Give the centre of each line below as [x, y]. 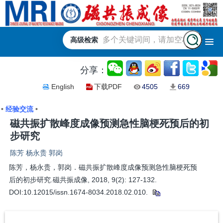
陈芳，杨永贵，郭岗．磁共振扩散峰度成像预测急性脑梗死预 [103, 167]
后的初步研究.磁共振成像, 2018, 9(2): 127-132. [83, 180]
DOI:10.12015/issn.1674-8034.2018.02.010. [79, 192]
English [62, 87]
